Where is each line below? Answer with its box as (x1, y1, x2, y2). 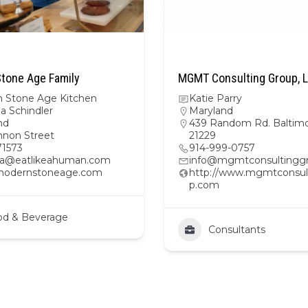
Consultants (208, 223, 265, 236)
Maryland (189, 104, 233, 117)
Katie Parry (189, 92, 242, 104)
